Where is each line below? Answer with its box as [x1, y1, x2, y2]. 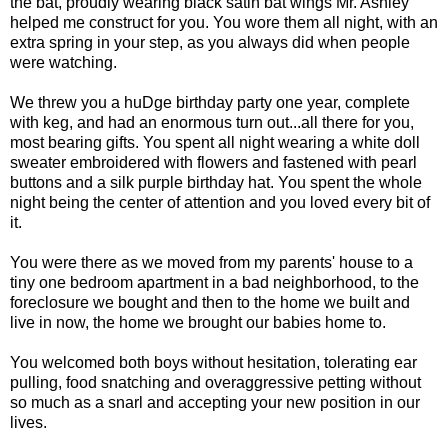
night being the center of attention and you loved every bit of [10, 194, 430, 212]
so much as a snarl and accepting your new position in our [10, 394, 420, 412]
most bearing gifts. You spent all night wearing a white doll [10, 134, 420, 152]
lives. [10, 414, 47, 432]
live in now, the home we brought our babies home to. [10, 314, 386, 332]
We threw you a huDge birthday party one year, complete [10, 94, 410, 112]
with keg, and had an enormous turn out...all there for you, [10, 114, 414, 132]
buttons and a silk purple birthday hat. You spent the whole [10, 174, 422, 192]
